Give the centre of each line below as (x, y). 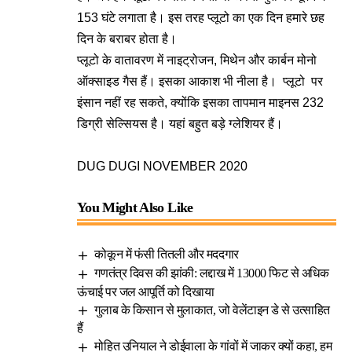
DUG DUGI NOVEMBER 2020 (162, 166)
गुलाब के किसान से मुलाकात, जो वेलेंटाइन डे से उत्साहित (212, 310)
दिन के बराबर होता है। (127, 39)
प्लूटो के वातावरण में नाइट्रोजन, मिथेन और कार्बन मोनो (197, 60)
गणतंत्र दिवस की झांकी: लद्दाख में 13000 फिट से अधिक (212, 273)
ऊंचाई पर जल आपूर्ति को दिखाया (146, 291)
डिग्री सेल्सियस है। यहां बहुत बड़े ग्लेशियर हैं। (180, 124)
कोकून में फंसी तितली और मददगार (167, 254)
